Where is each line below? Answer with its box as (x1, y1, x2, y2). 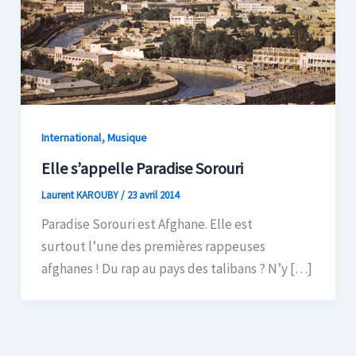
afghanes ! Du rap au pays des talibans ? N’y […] (41, 260, 312, 278)
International (41, 130, 101, 145)
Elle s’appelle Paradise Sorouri (41, 158, 243, 179)
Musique (106, 130, 147, 145)
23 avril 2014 (126, 188, 179, 203)
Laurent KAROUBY (41, 188, 121, 203)
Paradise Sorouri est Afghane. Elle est (41, 215, 253, 234)
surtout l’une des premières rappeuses (41, 238, 265, 256)
